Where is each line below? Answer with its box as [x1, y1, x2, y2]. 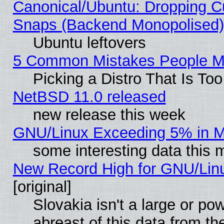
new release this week [32, 105, 185, 123]
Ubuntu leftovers [32, 33, 146, 51]
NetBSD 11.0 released [12, 87, 166, 105]
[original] [12, 177, 71, 195]
